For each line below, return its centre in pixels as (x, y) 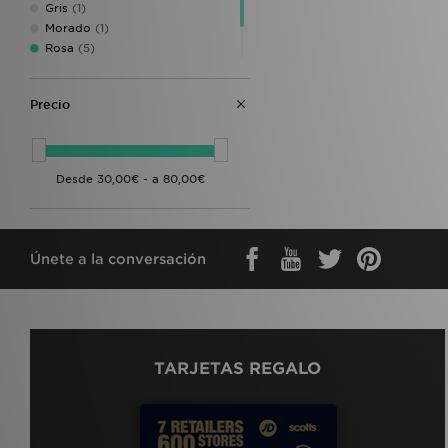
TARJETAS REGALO (237, 368)
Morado (68, 28)
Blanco (65, 88)
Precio (50, 104)
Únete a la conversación (118, 258)
